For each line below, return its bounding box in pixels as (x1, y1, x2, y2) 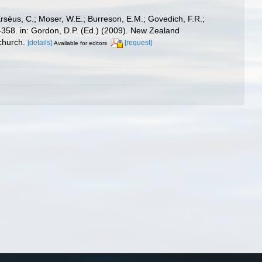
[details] (27, 38, 52, 47)
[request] (125, 38, 152, 47)
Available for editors (54, 39, 107, 46)
